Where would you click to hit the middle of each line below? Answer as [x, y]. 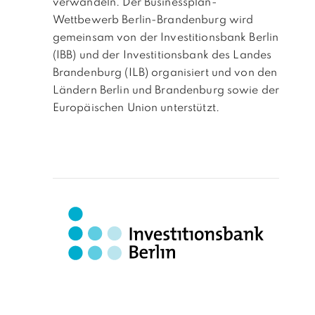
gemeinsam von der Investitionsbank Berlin [166, 38]
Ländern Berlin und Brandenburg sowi [152, 90]
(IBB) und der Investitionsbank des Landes [162, 55]
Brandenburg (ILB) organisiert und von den [165, 73]
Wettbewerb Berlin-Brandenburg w [146, 20]
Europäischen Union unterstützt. [136, 108]
